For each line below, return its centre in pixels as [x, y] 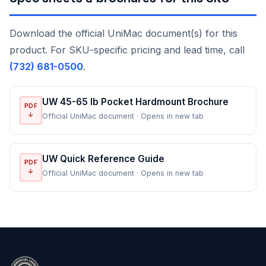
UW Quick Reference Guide [103, 159]
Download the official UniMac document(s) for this [123, 34]
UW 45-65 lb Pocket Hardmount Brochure [135, 102]
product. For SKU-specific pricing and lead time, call [127, 50]
